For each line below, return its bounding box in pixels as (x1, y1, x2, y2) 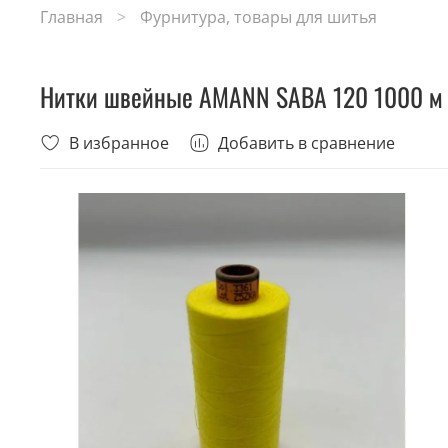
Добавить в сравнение (218, 132, 395, 155)
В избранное (69, 132, 169, 155)
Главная (40, 5, 103, 28)
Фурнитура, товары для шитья (140, 5, 377, 28)
